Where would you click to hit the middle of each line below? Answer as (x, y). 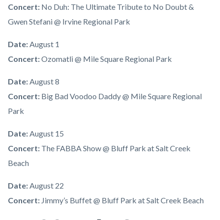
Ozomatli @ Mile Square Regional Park (107, 59)
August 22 (47, 186)
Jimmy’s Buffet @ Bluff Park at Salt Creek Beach (123, 200)
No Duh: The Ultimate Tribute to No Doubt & (118, 7)
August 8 (44, 82)
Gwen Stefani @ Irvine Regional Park (69, 22)
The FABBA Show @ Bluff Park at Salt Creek (116, 148)
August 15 (47, 134)
